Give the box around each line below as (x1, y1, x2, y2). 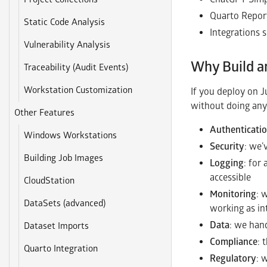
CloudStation (24, 175, 75, 187)
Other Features (14, 107, 75, 119)
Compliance (210, 235, 257, 248)
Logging (210, 157, 244, 169)
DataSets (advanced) (24, 198, 106, 209)
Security (210, 140, 244, 153)
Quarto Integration (24, 243, 98, 254)
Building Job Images (24, 153, 104, 164)
